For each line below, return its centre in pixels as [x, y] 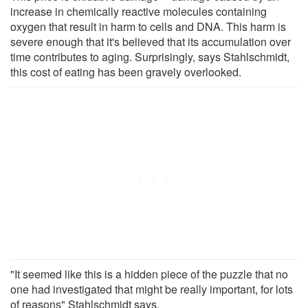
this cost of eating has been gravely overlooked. [126, 71]
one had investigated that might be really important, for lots [152, 289]
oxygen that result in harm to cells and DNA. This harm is [148, 26]
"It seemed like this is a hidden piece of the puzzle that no [149, 274]
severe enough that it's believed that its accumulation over [151, 41]
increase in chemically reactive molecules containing [139, 11]
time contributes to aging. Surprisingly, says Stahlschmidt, [150, 56]
